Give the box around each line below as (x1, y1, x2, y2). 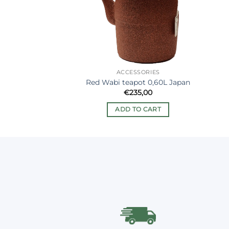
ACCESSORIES (116, 69, 160, 76)
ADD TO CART (115, 105, 162, 113)
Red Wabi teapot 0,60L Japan (86, 77, 191, 87)
